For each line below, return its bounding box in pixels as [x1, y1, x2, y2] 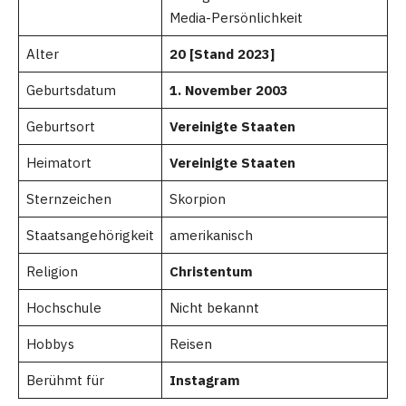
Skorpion [169, 189, 226, 208]
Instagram [169, 371, 240, 389]
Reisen [169, 334, 212, 353]
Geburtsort [25, 117, 95, 135]
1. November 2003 [169, 81, 288, 99]
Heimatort [25, 153, 92, 171]
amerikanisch [169, 226, 253, 244]
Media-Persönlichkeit [169, 8, 303, 26]
